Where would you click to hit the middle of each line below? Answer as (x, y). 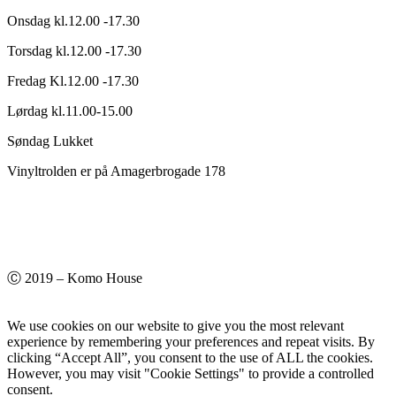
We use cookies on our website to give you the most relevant (175, 326)
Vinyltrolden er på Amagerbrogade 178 (116, 171)
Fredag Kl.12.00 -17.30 (73, 81)
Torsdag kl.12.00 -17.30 (74, 51)
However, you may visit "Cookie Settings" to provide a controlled (190, 374)
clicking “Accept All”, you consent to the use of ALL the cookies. (190, 358)
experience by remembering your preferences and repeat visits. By (191, 342)
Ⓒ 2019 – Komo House (75, 278)
